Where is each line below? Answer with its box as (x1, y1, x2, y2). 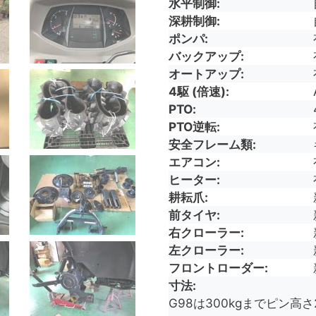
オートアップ (169, 66, 241, 81)
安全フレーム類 (169, 136, 253, 152)
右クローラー (169, 224, 241, 240)
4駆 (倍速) (169, 83, 226, 99)
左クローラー (169, 242, 241, 257)
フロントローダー (169, 260, 265, 275)
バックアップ (169, 48, 241, 63)
